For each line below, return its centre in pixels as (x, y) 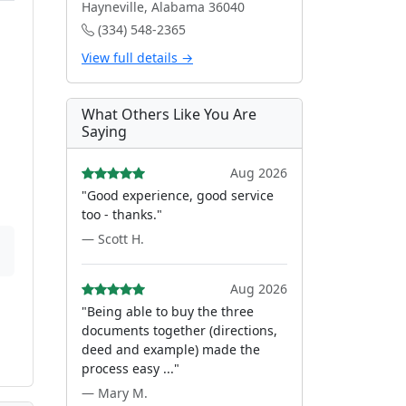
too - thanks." (122, 214)
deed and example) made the (171, 349)
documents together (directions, (179, 330)
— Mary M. (115, 393)
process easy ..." (130, 368)
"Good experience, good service (178, 195)
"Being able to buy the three (168, 311)
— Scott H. (113, 239)
